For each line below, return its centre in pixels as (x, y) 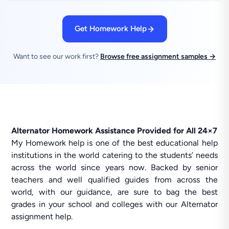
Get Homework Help (110, 29)
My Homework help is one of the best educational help (114, 143)
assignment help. (42, 216)
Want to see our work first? (57, 56)
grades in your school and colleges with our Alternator (114, 204)
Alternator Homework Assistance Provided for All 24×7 (114, 131)
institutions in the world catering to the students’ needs (114, 155)
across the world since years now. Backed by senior (114, 167)
